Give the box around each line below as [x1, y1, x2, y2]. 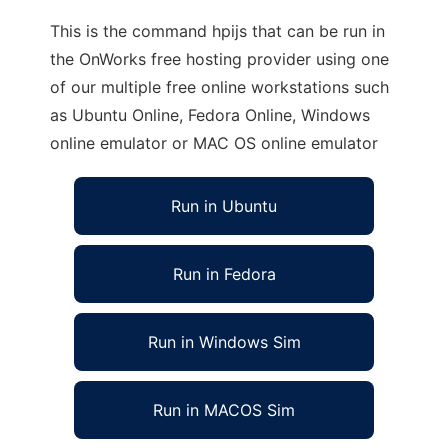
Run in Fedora [172, 264, 276, 284]
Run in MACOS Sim [153, 400, 295, 420]
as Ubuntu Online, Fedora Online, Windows [50, 105, 370, 125]
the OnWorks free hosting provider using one [50, 49, 389, 69]
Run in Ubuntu [171, 196, 277, 216]
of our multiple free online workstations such [50, 77, 389, 97]
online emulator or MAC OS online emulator [50, 133, 378, 153]
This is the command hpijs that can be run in [50, 21, 385, 41]
